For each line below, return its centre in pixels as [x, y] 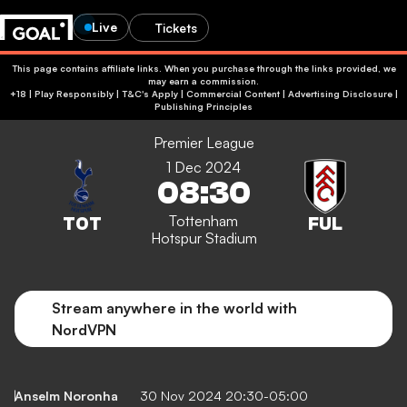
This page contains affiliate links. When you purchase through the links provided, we [203, 68]
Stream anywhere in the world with [174, 308]
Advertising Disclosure [340, 94]
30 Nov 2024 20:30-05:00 [224, 396]
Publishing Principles [203, 106]
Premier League [203, 143]
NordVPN [84, 330]
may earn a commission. [203, 81]
